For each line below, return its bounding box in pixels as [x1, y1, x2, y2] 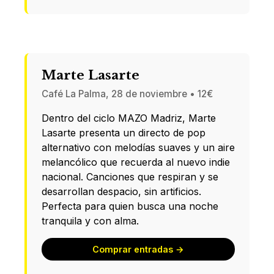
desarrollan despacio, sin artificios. [42, 185, 201, 198]
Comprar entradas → [92, 243, 184, 254]
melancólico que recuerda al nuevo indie [42, 155, 230, 168]
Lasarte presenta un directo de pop [42, 126, 206, 139]
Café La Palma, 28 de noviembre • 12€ [42, 87, 213, 100]
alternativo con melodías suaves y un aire [42, 141, 235, 154]
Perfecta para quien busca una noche [42, 199, 218, 212]
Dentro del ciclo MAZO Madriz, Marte [42, 111, 216, 124]
